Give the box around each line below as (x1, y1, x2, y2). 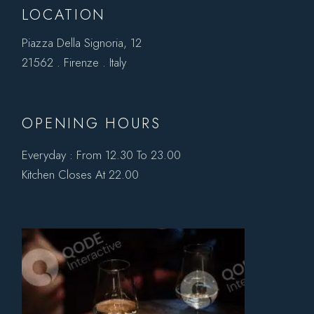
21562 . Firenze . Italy (22, 54, 127, 71)
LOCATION (22, 4, 107, 26)
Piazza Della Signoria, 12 (22, 34, 142, 52)
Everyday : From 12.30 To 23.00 (22, 146, 182, 164)
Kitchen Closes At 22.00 (22, 166, 139, 184)
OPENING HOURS (22, 113, 161, 135)
